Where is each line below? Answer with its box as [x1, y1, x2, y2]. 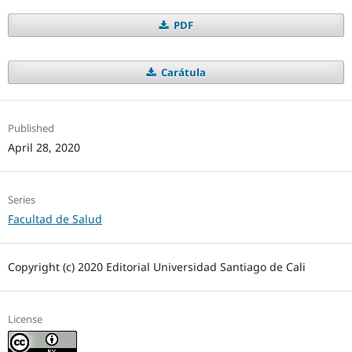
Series [7, 192, 35, 207]
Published [7, 120, 54, 135]
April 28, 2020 [7, 139, 80, 155]
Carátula [158, 64, 206, 79]
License [7, 311, 42, 326]
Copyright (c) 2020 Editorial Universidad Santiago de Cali [7, 258, 306, 274]
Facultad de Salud [7, 211, 102, 226]
